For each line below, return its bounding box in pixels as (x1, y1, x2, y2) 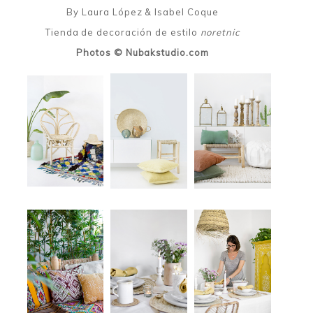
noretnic (200, 26, 240, 38)
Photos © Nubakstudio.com (75, 46, 210, 58)
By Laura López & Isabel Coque (66, 6, 219, 17)
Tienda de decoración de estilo (45, 26, 201, 38)
